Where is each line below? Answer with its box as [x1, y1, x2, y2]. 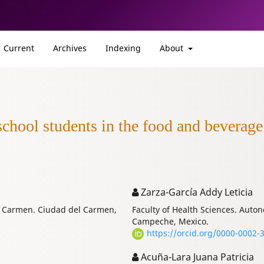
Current [4, 42, 34, 54]
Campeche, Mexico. [131, 216, 209, 227]
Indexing [105, 42, 141, 54]
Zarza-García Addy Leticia [138, 186, 253, 199]
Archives [53, 42, 87, 54]
